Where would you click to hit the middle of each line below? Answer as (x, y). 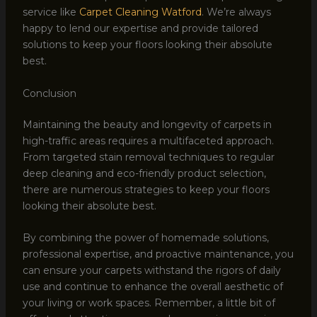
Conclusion (49, 93)
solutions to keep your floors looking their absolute (147, 45)
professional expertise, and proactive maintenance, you (158, 254)
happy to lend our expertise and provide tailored (140, 29)
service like (51, 12)
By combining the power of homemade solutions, (145, 238)
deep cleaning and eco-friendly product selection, (144, 173)
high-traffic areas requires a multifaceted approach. (148, 140)
